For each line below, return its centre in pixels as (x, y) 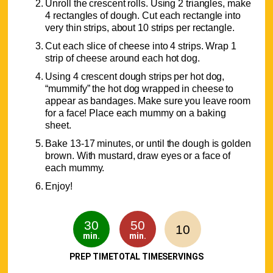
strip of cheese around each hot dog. (122, 58)
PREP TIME (91, 257)
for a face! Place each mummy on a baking (136, 113)
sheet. (58, 126)
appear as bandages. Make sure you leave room (148, 101)
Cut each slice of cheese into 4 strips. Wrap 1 (141, 46)
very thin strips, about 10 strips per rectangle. (140, 28)
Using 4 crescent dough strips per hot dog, (135, 77)
